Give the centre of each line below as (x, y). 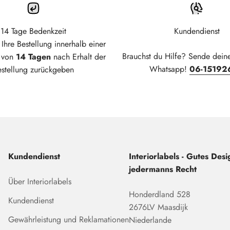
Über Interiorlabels (40, 182)
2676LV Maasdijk (158, 207)
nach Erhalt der (78, 57)
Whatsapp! (169, 69)
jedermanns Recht (162, 169)
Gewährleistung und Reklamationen (68, 220)
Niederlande (150, 220)
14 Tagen (33, 57)
